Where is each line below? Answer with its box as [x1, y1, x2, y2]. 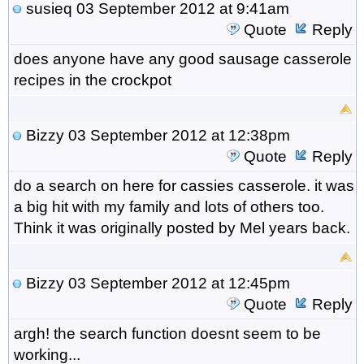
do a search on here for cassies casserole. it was [13, 176, 354, 194]
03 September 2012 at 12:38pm [63, 126, 290, 144]
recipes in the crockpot [13, 71, 171, 89]
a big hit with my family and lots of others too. [13, 197, 324, 215]
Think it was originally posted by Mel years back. [13, 219, 350, 236]
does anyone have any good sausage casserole [13, 50, 352, 67]
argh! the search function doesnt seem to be [13, 324, 321, 342]
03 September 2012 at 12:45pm [63, 274, 290, 292]
